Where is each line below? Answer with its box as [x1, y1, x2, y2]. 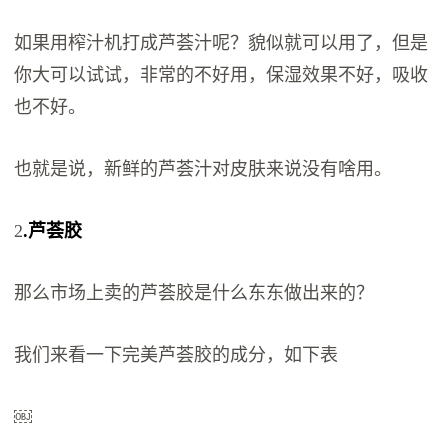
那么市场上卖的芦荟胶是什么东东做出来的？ [14, 283, 375, 304]
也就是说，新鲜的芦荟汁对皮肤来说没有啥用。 [14, 159, 393, 180]
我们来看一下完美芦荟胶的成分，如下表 [14, 345, 339, 366]
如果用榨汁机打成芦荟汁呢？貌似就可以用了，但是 [14, 33, 429, 54]
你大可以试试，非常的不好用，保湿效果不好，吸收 [14, 65, 429, 86]
